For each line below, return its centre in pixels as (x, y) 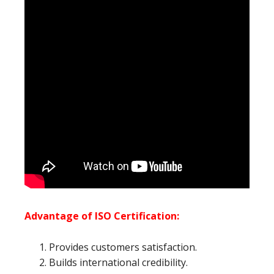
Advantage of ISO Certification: (102, 216)
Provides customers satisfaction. (123, 247)
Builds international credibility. (118, 263)
